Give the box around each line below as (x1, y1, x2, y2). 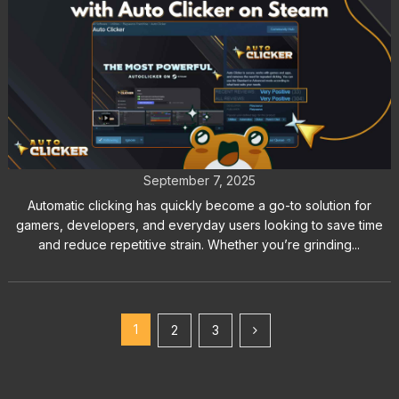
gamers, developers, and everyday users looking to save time (15, 217, 383, 233)
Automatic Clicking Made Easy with (7, 98, 391, 126)
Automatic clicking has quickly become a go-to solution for (27, 198, 371, 214)
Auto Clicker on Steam (77, 129, 321, 157)
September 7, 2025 (142, 173, 256, 189)
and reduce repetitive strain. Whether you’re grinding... (38, 237, 361, 253)
